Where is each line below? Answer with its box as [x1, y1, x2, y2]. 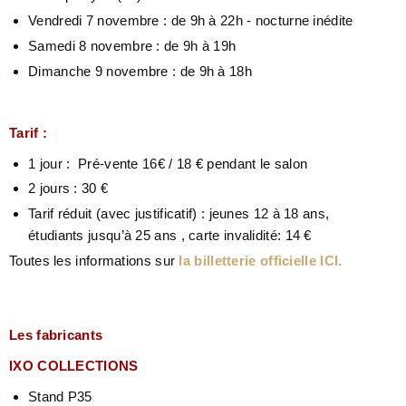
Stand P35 [28, 388, 92, 404]
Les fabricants [9, 326, 107, 343]
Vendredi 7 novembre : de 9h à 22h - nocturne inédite [28, 13, 357, 29]
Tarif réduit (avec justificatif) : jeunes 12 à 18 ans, [28, 206, 330, 222]
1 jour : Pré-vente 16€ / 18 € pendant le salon [28, 155, 312, 171]
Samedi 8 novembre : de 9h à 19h [28, 37, 237, 53]
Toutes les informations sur [9, 252, 176, 268]
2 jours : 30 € [28, 180, 112, 197]
